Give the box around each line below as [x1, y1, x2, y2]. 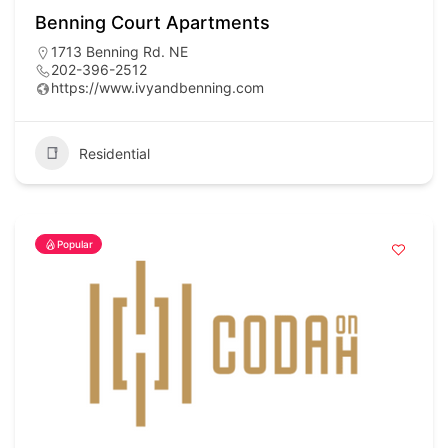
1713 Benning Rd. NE [51, 43, 188, 61]
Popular [57, 238, 93, 251]
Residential [79, 144, 150, 162]
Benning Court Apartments [35, 12, 270, 34]
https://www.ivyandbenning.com [51, 79, 264, 97]
